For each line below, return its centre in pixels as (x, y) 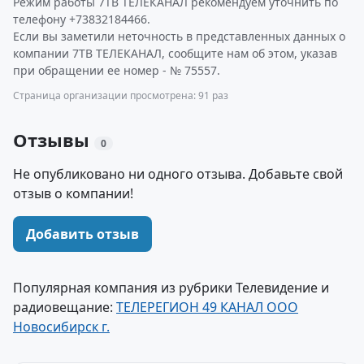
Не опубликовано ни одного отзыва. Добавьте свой (178, 174)
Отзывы (54, 140)
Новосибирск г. (61, 327)
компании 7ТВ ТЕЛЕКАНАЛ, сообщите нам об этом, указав (175, 53)
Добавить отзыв (82, 234)
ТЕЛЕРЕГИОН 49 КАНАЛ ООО (207, 307)
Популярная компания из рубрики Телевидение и (171, 288)
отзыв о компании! (73, 193)
